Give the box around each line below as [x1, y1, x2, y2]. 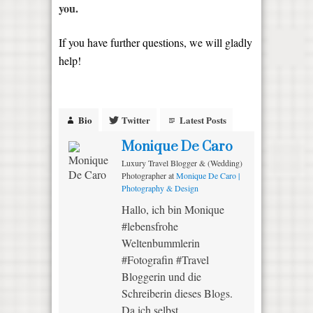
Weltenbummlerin [122, 235, 200, 250]
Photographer [122, 169, 168, 181]
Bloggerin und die [122, 268, 201, 284]
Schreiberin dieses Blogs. [122, 285, 233, 300]
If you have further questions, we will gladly [59, 35, 252, 50]
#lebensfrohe [122, 218, 178, 233]
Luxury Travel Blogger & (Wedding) [122, 156, 242, 168]
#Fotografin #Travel [122, 252, 209, 267]
